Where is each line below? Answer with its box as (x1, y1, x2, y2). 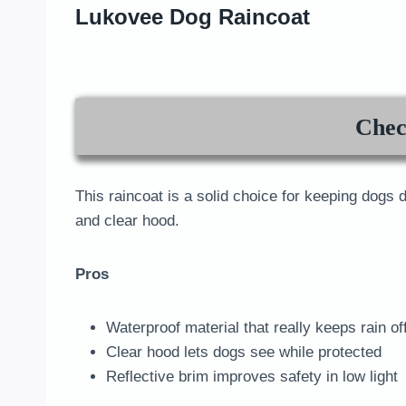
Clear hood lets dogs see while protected (106, 343, 382, 362)
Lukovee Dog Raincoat (75, 5, 310, 30)
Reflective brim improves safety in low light (106, 368, 398, 386)
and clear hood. (75, 212, 179, 230)
